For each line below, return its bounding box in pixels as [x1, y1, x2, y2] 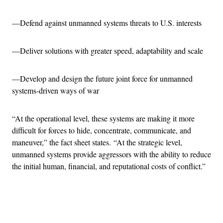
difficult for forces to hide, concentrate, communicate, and [12, 124, 191, 135]
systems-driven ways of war [12, 85, 99, 96]
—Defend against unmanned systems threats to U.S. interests [12, 17, 202, 28]
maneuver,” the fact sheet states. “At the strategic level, [12, 136, 182, 147]
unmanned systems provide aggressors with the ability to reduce [12, 148, 211, 159]
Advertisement [111, 196, 156, 207]
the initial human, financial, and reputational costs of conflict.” [12, 160, 206, 171]
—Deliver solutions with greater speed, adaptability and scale [12, 45, 203, 56]
